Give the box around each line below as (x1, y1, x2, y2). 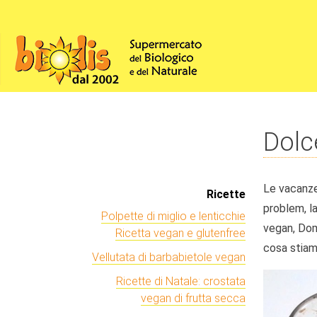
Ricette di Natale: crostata (116, 275, 246, 288)
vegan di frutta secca (141, 292, 246, 305)
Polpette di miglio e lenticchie (101, 209, 246, 223)
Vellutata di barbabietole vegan (92, 250, 246, 264)
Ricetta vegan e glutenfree (115, 226, 246, 240)
